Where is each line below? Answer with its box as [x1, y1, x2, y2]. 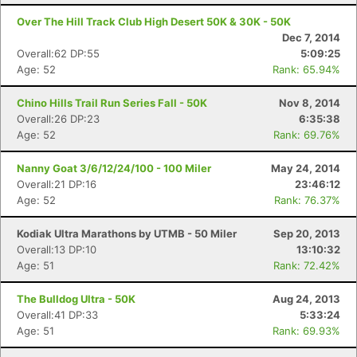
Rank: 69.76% [273, 128, 340, 141]
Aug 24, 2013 [273, 292, 340, 305]
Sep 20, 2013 [273, 227, 340, 240]
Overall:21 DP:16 [17, 178, 96, 190]
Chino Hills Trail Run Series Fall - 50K [17, 96, 207, 109]
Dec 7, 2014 [282, 31, 340, 44]
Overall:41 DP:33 [17, 308, 98, 321]
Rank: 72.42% [273, 259, 340, 272]
